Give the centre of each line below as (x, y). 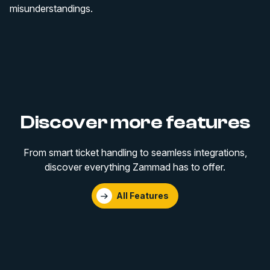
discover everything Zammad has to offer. (135, 167)
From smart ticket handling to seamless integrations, (135, 152)
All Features (143, 195)
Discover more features (135, 122)
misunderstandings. (51, 8)
